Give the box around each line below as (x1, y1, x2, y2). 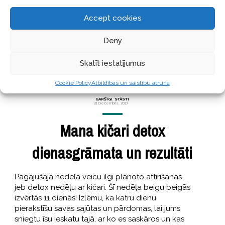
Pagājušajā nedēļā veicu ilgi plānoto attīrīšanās (14, 172, 182, 182)
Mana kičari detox (60, 120, 165, 142)
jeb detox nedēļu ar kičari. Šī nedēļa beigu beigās (14, 183, 190, 192)
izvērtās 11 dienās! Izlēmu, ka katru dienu (14, 193, 156, 203)
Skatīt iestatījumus (80, 59, 145, 68)
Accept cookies (83, 14, 142, 23)
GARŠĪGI (95, 96, 113, 102)
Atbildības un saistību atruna (91, 79, 170, 86)
